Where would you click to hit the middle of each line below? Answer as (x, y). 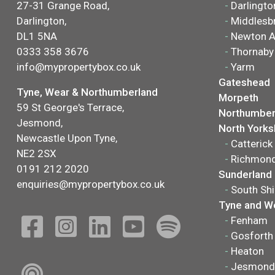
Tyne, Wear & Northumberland (87, 92)
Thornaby (252, 52)
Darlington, (41, 21)
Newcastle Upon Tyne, (67, 138)
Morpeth (238, 98)
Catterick (251, 144)
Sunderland (245, 175)
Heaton (247, 251)
